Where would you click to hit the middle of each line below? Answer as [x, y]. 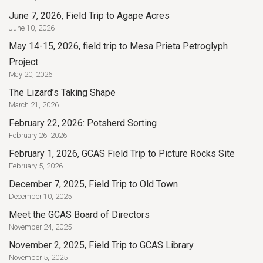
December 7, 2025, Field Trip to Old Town [93, 184]
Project [23, 62]
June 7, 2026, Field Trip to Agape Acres [89, 15]
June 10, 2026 [32, 28]
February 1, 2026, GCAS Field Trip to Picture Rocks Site [122, 153]
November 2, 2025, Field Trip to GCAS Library [101, 245]
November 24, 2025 [40, 227]
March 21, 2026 [34, 104]
